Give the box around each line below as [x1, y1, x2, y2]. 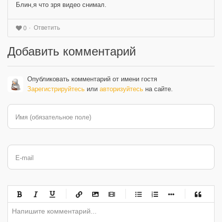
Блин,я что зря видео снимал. [16, 1, 107, 9]
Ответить [34, 24, 60, 32]
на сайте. [143, 85, 173, 93]
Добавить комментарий [7, 45, 136, 58]
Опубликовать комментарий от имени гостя [27, 75, 157, 83]
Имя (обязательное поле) [15, 113, 91, 121]
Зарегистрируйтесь [27, 85, 85, 93]
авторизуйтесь [100, 85, 143, 93]
